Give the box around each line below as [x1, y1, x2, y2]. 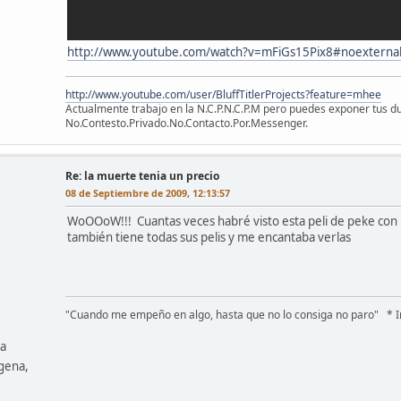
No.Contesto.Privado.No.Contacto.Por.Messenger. [65, 115, 308, 131]
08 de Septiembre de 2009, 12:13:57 [65, 185, 230, 200]
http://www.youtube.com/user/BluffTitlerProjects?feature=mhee [65, 86, 381, 102]
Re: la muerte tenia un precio [65, 167, 219, 183]
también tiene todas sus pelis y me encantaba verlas [67, 228, 351, 245]
